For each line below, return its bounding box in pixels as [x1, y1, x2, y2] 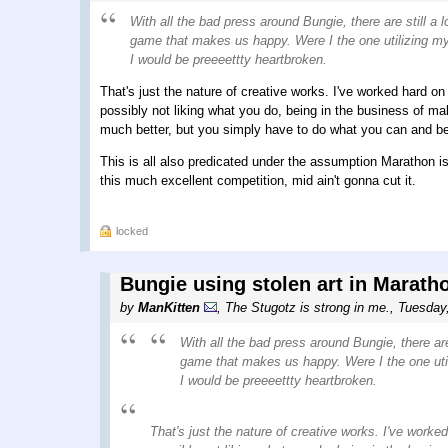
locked [116, 225, 148, 238]
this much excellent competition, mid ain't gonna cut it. [100, 173, 416, 189]
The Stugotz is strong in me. [225, 300, 390, 316]
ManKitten [138, 300, 200, 316]
